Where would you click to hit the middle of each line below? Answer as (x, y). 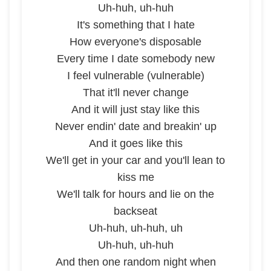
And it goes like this (135, 143)
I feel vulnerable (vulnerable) (135, 76)
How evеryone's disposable (135, 42)
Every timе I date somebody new (135, 59)
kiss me (135, 177)
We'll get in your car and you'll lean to (135, 160)
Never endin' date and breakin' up (135, 126)
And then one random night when (135, 262)
